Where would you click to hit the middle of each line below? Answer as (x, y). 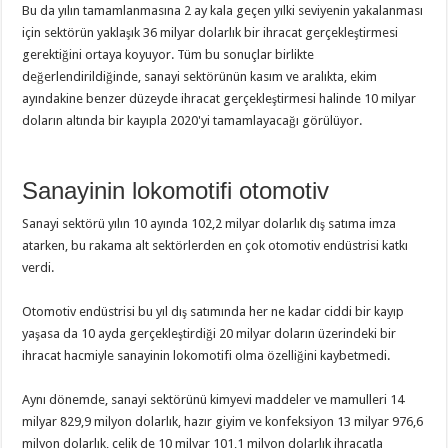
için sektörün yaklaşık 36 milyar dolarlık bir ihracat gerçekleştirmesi (210, 32)
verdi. (38, 267)
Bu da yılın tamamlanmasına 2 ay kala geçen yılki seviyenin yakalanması (223, 10)
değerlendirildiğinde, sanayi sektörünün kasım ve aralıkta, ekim (200, 76)
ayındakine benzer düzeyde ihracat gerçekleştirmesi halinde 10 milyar (219, 98)
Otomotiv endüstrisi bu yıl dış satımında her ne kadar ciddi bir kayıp (213, 311)
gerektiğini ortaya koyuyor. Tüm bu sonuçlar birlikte (168, 54)
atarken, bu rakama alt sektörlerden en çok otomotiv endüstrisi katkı (215, 245)
